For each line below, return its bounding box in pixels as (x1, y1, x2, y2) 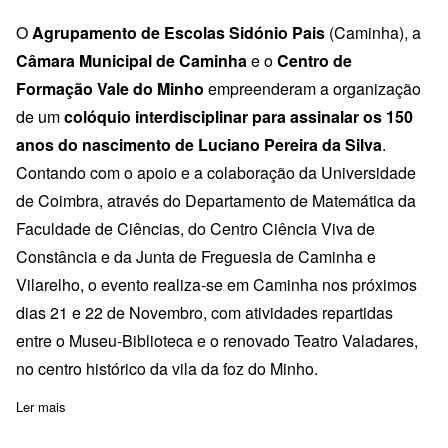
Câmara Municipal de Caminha (16, 48, 247, 72)
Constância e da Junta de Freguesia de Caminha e (16, 244, 376, 268)
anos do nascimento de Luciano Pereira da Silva (16, 132, 382, 156)
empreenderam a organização (204, 76, 421, 100)
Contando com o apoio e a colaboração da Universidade (16, 160, 416, 184)
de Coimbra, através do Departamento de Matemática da (16, 188, 416, 212)
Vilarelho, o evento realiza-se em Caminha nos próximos (16, 272, 417, 296)
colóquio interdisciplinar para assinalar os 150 (64, 104, 413, 128)
